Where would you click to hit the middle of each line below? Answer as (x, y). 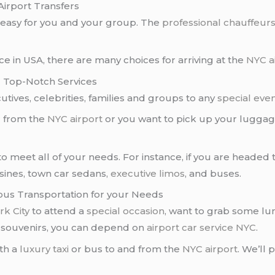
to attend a (58, 211)
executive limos (148, 173)
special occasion (126, 211)
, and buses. (213, 173)
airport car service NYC (202, 228)
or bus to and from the (126, 249)
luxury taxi (45, 249)
